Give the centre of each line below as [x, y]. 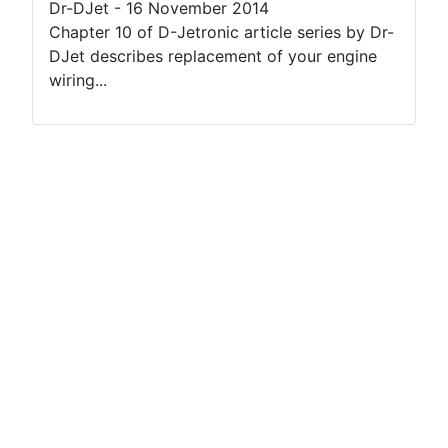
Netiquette [72, 245]
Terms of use [81, 213]
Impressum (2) [86, 309]
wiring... [78, 80]
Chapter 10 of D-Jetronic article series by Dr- [221, 32]
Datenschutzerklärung [115, 277]
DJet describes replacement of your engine [213, 56]
